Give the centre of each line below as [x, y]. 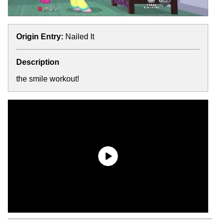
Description [38, 62]
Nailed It [80, 36]
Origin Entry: [40, 36]
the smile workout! [48, 79]
